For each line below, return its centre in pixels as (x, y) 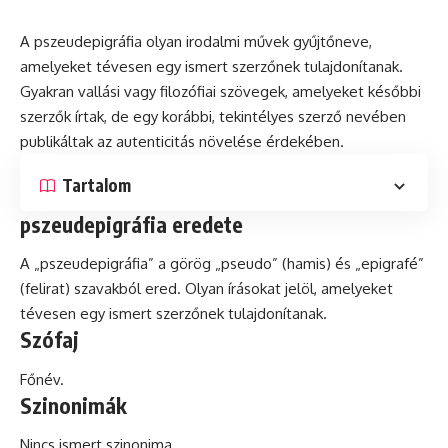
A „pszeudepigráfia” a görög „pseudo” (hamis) (177, 264)
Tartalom (96, 185)
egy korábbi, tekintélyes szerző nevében (267, 116)
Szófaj (49, 340)
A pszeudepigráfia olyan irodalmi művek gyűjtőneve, (196, 41)
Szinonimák (73, 405)
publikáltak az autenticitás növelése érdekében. (182, 141)
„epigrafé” (387, 264)
